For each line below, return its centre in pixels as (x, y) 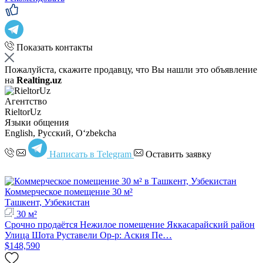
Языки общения (37, 122)
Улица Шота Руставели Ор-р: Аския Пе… (88, 235)
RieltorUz (23, 112)
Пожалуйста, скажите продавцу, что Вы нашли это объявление (131, 69)
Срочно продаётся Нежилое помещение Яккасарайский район (130, 224)
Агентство (26, 101)
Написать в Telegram (90, 154)
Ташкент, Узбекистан (47, 202)
